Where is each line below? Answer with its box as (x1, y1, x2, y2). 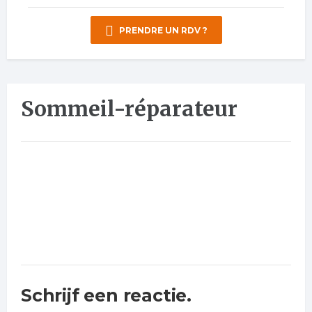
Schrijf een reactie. (21, 284, 192, 306)
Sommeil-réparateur (21, 95, 237, 122)
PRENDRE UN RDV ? (116, 24, 208, 36)
